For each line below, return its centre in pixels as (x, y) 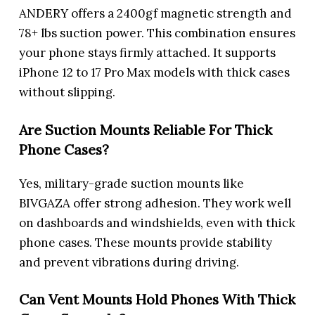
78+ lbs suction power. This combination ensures (157, 33)
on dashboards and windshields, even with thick (157, 223)
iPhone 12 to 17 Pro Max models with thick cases (155, 73)
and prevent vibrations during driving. (129, 262)
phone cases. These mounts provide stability (146, 242)
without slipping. (67, 92)
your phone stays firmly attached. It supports (148, 53)
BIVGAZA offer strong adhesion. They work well (155, 203)
